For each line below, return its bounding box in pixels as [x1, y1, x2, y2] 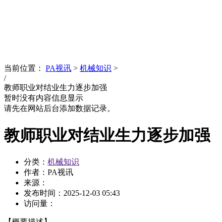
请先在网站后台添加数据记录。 [4, 104, 115, 113]
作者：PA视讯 [24, 168, 73, 176]
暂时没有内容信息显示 [4, 94, 83, 103]
